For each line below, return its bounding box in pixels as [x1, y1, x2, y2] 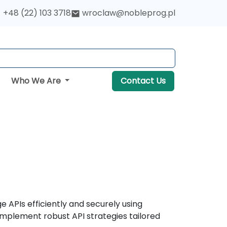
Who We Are [11, 75, 63, 87]
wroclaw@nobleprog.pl [82, 7, 175, 19]
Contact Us [120, 75, 166, 87]
